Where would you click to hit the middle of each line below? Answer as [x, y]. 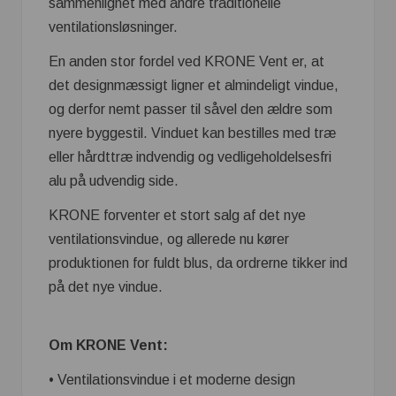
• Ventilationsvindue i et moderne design [172, 380]
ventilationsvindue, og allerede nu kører [169, 240]
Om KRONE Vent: [108, 346]
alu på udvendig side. [114, 181]
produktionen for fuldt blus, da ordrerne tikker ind [198, 263]
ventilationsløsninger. [113, 27]
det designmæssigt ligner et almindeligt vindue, [194, 86]
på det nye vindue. [106, 287]
